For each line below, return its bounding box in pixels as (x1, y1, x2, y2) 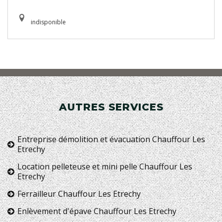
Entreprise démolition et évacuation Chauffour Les (17, 133, 205, 145)
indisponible (31, 17, 66, 26)
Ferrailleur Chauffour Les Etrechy (17, 188, 141, 199)
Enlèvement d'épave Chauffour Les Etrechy (17, 205, 176, 217)
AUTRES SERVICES (58, 101, 164, 113)
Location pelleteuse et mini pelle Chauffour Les (17, 161, 192, 172)
